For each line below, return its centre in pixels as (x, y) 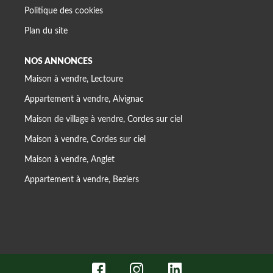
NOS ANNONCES (58, 61)
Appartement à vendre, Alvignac (84, 99)
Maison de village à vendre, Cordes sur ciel (103, 119)
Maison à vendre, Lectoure (74, 79)
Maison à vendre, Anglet (69, 160)
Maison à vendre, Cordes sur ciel (85, 140)
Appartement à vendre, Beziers (82, 180)
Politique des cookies (64, 11)
